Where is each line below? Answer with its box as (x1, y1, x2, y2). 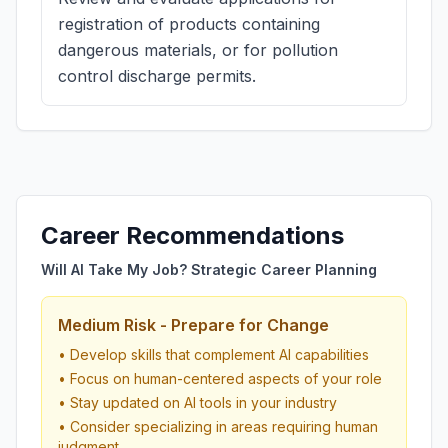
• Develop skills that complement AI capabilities (58, 346, 369, 363)
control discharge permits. (58, 66, 256, 86)
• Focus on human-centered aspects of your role (58, 370, 382, 387)
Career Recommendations (41, 221, 344, 250)
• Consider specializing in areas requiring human (58, 418, 378, 435)
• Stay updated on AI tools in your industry (58, 394, 337, 411)
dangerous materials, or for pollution (58, 40, 338, 60)
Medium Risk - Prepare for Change (58, 315, 329, 335)
